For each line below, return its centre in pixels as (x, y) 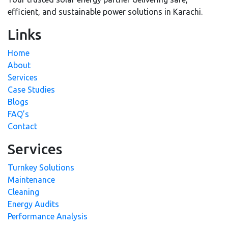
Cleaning (23, 192)
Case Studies (31, 89)
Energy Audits (33, 204)
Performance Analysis (48, 216)
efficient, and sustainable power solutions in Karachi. (105, 11)
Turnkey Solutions (41, 167)
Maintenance (31, 179)
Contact (22, 126)
